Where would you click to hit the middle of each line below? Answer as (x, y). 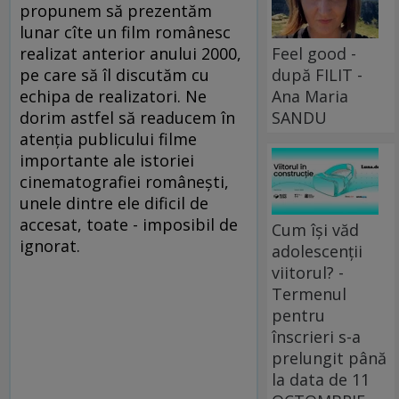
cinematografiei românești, (124, 182)
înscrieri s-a (317, 336)
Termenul (309, 293)
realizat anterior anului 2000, (130, 54)
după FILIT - (318, 74)
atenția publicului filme (108, 139)
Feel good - (314, 53)
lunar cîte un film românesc (125, 33)
